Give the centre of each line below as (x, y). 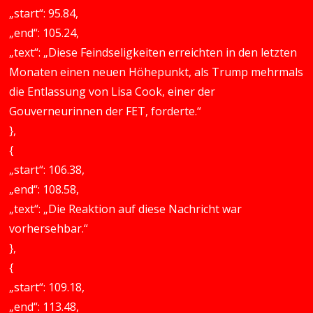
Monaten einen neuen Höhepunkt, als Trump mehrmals (156, 72)
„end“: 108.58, (44, 189)
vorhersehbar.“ (49, 228)
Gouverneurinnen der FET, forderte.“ (105, 111)
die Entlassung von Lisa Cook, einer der (112, 92)
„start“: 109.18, (47, 287)
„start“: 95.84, (44, 13)
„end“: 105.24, (44, 33)
